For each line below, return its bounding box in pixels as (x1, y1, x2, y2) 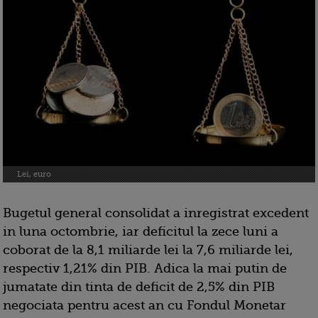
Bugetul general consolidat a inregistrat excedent (3, 206, 309, 221)
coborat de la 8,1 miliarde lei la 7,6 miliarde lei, (3, 243, 293, 258)
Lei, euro (17, 170, 51, 180)
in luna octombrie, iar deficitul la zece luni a (3, 224, 278, 239)
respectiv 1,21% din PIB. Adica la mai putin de (3, 261, 287, 276)
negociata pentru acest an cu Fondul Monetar (3, 298, 286, 313)
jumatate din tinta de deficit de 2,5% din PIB (3, 280, 275, 295)
